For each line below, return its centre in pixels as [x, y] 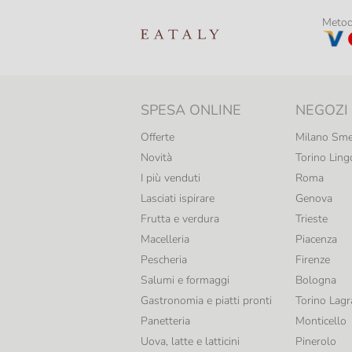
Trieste [312, 219]
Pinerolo [316, 342]
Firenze [313, 260]
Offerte [158, 137]
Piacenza [317, 240]
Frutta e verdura [180, 219]
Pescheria [164, 260]
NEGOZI [322, 110]
